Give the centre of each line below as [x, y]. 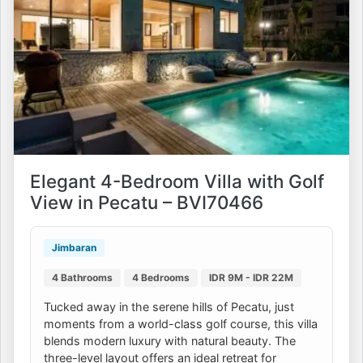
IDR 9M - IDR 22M [251, 277]
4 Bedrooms [161, 277]
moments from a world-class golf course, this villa [181, 323]
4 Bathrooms [82, 277]
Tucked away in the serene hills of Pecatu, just [169, 306]
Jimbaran [74, 247]
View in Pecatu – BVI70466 [147, 202]
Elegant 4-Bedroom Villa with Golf [177, 181]
